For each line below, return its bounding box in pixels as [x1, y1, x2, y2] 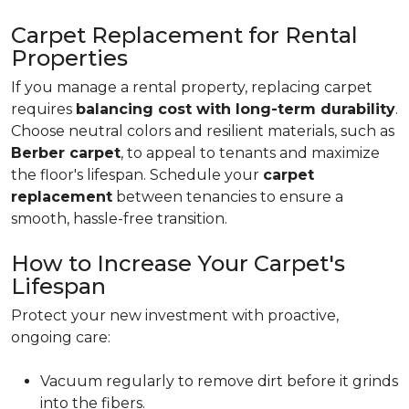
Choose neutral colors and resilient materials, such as [11, 122, 394, 140]
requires [11, 100, 76, 118]
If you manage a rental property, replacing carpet [11, 79, 372, 96]
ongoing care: [11, 329, 110, 346]
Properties [11, 45, 128, 71]
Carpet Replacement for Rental [11, 22, 358, 48]
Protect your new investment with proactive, [11, 307, 339, 324]
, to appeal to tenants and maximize [121, 144, 380, 162]
